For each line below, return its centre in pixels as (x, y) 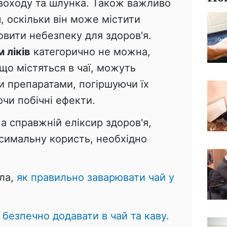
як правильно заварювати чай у (96, 177)
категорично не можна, (90, 51)
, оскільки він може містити (71, 19)
